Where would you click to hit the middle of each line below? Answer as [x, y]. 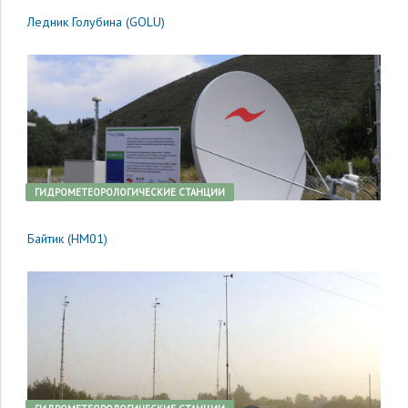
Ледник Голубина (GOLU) [96, 22]
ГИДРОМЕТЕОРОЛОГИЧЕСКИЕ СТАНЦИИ [130, 193]
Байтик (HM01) [67, 239]
